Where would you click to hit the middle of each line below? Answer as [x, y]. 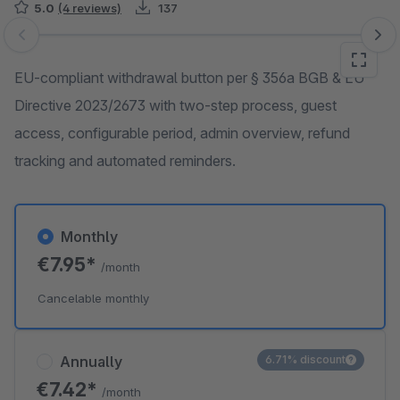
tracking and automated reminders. [125, 161]
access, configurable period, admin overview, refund [182, 133]
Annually [91, 362]
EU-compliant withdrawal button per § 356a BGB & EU [189, 78]
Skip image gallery [72, 44]
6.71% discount [305, 359]
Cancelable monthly [93, 298]
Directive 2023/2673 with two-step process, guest [175, 105]
